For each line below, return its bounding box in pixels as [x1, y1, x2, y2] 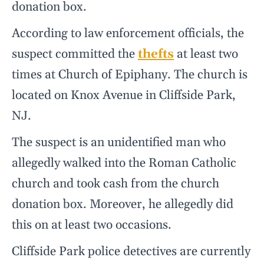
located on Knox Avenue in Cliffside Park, [12, 88, 236, 104]
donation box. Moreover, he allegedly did [12, 197, 233, 213]
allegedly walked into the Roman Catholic [12, 156, 236, 171]
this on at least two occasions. [12, 217, 171, 233]
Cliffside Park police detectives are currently [12, 244, 250, 260]
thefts [138, 47, 174, 62]
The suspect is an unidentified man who [12, 135, 226, 151]
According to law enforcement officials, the [12, 26, 244, 42]
